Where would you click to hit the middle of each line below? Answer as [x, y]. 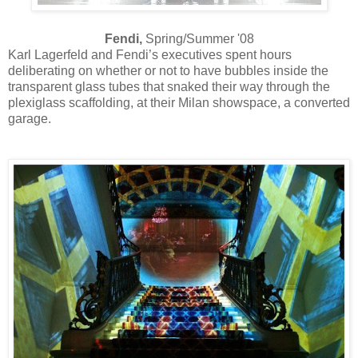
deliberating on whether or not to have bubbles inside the [168, 71]
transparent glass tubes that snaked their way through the [169, 87]
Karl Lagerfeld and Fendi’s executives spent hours [150, 55]
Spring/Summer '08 [199, 39]
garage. [30, 119]
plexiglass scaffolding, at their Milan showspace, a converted [179, 103]
